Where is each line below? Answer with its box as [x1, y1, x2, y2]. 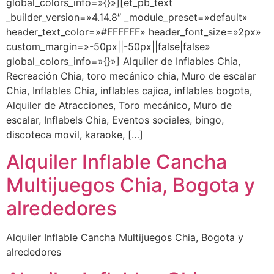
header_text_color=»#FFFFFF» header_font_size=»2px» [6, 25, 261, 38]
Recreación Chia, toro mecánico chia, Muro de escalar [6, 69, 256, 82]
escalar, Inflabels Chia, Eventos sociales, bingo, [6, 113, 224, 126]
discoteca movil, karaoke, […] [6, 128, 143, 141]
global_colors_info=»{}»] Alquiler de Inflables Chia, [6, 54, 240, 67]
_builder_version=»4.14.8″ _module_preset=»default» [6, 10, 248, 23]
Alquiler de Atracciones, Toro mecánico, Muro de [6, 98, 232, 111]
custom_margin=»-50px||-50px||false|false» [6, 40, 210, 53]
